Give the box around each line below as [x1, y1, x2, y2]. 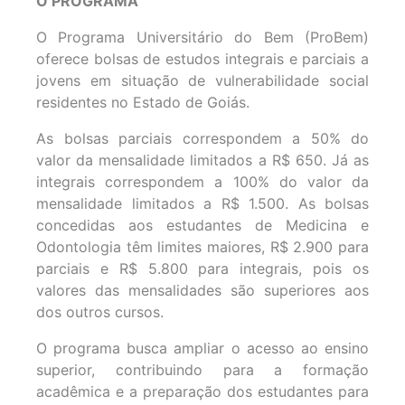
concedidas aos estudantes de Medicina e [36, 216, 369, 235]
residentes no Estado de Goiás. [36, 93, 250, 112]
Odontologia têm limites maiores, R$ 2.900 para [36, 238, 369, 257]
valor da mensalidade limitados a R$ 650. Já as [36, 151, 369, 170]
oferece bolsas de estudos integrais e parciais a [36, 50, 369, 69]
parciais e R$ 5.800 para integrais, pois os [36, 259, 369, 278]
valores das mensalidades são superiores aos [36, 281, 369, 300]
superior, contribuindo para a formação [36, 361, 369, 380]
